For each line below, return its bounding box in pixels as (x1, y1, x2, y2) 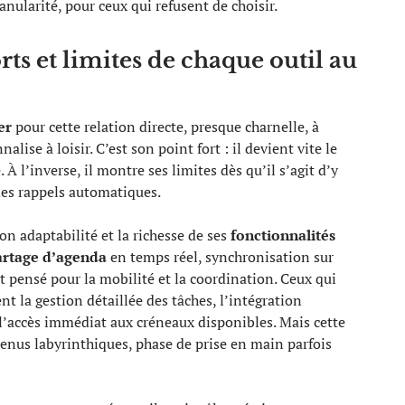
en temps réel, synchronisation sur (107, 247, 334, 267)
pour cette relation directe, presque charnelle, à (12, 117, 319, 137)
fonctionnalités (231, 225, 335, 245)
